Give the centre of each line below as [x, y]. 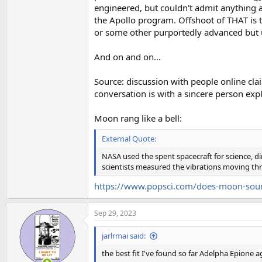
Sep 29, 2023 [115, 213]
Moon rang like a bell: [138, 118]
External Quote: [129, 138]
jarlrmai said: [124, 236]
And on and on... [127, 57]
